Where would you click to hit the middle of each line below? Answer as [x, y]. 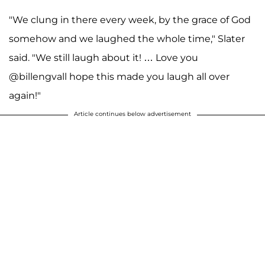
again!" [25, 96]
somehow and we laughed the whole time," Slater [127, 39]
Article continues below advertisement [132, 114]
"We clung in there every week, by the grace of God [130, 20]
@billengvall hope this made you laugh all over [119, 77]
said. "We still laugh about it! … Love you [104, 58]
